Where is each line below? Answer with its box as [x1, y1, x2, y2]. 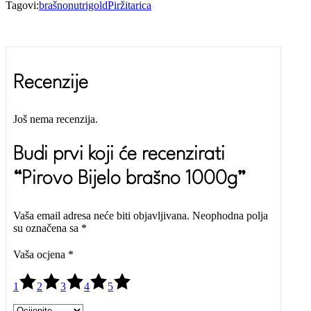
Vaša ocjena [13, 248, 68, 260]
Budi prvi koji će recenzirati [13, 144, 225, 165]
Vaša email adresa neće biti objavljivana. [13, 209, 190, 221]
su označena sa [13, 221, 81, 234]
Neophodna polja [192, 209, 268, 221]
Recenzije [13, 74, 88, 94]
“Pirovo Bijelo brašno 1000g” [13, 169, 246, 189]
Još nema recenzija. [13, 112, 98, 125]
